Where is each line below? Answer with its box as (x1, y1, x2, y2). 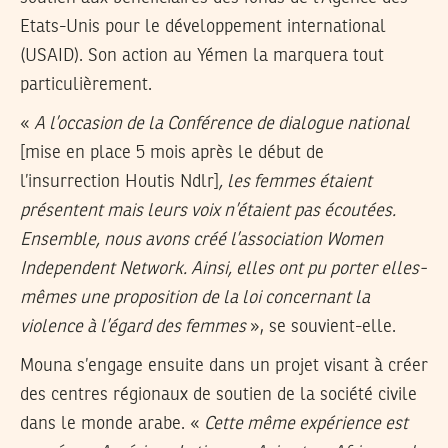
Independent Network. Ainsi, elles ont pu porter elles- (20, 260, 426, 279)
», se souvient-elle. (246, 318, 396, 337)
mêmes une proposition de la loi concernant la (20, 289, 370, 308)
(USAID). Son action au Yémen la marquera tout (20, 47, 384, 66)
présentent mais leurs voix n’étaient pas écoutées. (20, 202, 396, 221)
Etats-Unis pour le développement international (20, 18, 386, 37)
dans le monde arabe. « (20, 414, 204, 433)
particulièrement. (20, 76, 152, 95)
